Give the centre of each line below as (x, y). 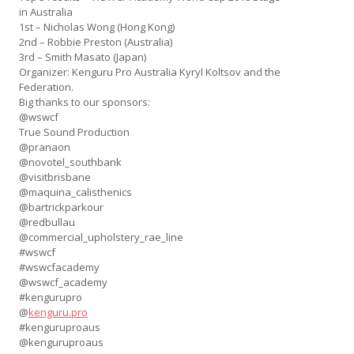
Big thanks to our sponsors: (85, 102)
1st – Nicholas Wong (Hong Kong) (97, 27)
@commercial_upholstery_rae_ (92, 237)
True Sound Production (74, 132)
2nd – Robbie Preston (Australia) (96, 42)
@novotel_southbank (70, 162)
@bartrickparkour (61, 207)
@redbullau (47, 222)
